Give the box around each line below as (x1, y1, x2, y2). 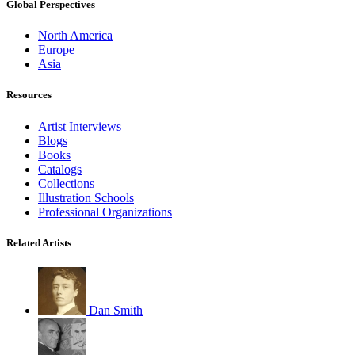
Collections (38, 176, 94, 190)
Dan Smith (89, 303, 143, 317)
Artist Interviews (38, 119, 121, 133)
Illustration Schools (38, 190, 134, 204)
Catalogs (38, 162, 82, 176)
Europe (38, 43, 74, 57)
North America (38, 29, 113, 43)
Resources (6, 89, 52, 101)
